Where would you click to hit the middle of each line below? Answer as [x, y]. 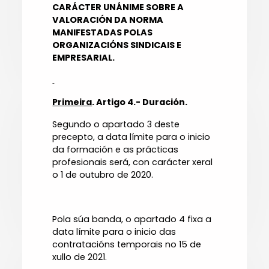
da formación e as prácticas [116, 150]
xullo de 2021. [80, 257]
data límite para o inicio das [114, 232]
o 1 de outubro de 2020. [103, 175]
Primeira [72, 102]
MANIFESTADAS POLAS [103, 33]
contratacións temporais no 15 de [127, 245]
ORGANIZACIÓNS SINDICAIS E [117, 45]
